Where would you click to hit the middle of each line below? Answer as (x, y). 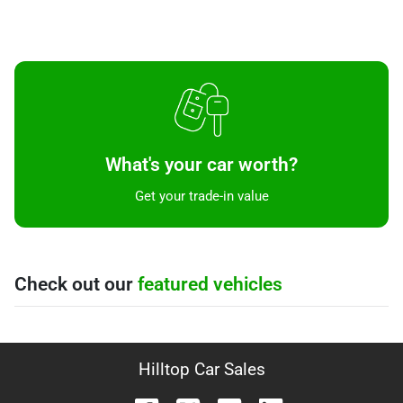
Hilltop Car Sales (201, 369)
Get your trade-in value (201, 196)
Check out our (76, 284)
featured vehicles (210, 284)
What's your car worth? (201, 164)
